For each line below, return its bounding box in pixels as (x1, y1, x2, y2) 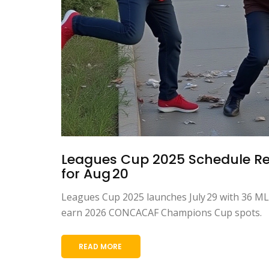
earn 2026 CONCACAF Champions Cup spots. (61, 206, 262, 220)
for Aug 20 (61, 165, 128, 184)
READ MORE (79, 241, 122, 252)
